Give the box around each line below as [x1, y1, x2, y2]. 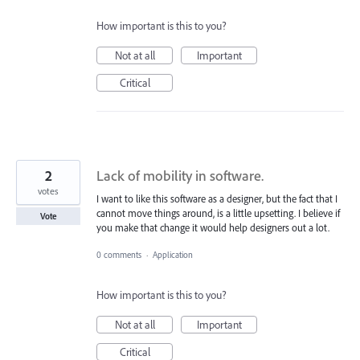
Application [153, 249, 195, 261]
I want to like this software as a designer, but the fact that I [96, 192, 337, 206]
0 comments [96, 249, 141, 261]
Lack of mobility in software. [96, 166, 264, 186]
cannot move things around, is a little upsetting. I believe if [96, 207, 340, 220]
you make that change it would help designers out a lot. [96, 221, 329, 235]
